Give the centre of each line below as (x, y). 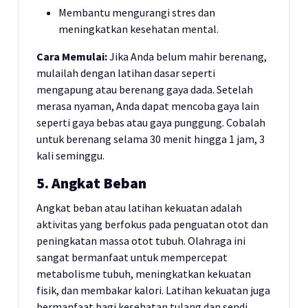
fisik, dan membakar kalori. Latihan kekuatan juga (153, 290)
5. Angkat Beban (91, 183)
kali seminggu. (70, 155)
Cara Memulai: (72, 56)
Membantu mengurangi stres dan (137, 12)
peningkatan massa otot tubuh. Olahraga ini (141, 241)
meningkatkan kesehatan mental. (139, 29)
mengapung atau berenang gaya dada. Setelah (145, 89)
